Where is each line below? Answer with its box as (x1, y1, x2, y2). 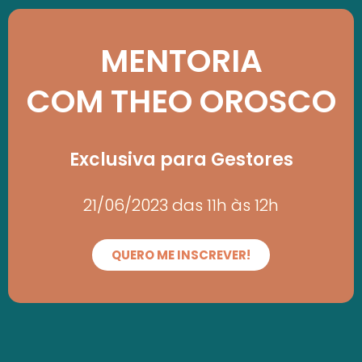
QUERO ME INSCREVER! (112, 246, 250, 263)
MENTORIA (99, 39, 263, 83)
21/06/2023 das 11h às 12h (83, 194, 279, 217)
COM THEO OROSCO (26, 79, 336, 124)
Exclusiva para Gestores (69, 147, 293, 172)
